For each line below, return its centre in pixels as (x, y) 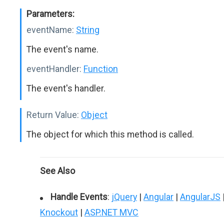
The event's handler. (66, 88)
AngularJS (200, 197)
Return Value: (53, 115)
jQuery (124, 197)
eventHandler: (54, 69)
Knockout (59, 212)
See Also (57, 171)
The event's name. (62, 49)
